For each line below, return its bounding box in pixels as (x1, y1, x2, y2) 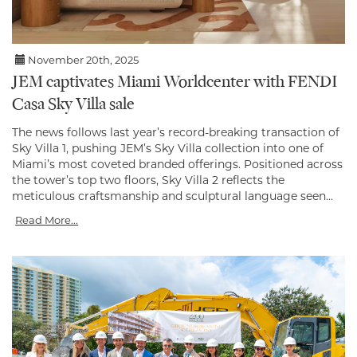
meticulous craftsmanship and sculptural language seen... (12, 188, 333, 203)
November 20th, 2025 (25, 53, 139, 66)
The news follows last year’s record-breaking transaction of (12, 124, 339, 139)
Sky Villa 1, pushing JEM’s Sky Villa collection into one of (12, 140, 324, 155)
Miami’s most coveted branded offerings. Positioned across (12, 156, 343, 171)
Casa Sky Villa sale (12, 96, 135, 114)
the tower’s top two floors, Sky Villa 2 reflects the (12, 172, 284, 187)
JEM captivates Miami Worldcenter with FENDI (12, 73, 338, 92)
